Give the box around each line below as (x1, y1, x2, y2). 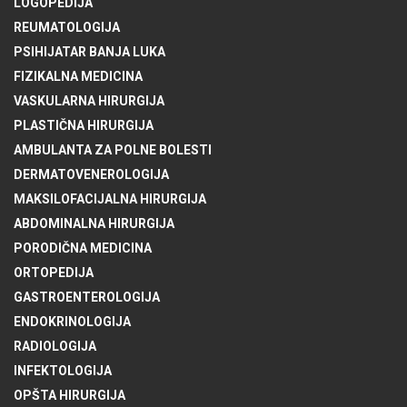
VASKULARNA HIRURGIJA (14, 94, 164, 109)
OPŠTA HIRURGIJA (14, 388, 125, 403)
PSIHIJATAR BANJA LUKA (14, 45, 165, 60)
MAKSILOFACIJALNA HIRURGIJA (14, 192, 206, 207)
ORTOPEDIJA (14, 265, 94, 281)
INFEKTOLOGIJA (14, 363, 112, 379)
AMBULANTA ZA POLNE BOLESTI (14, 143, 212, 158)
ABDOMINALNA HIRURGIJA (14, 216, 174, 232)
